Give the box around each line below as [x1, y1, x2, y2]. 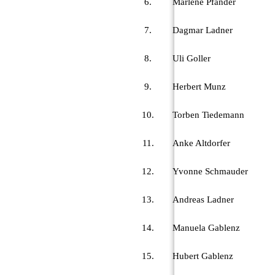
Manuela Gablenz [172, 222, 240, 233]
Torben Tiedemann [172, 109, 244, 120]
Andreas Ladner [172, 194, 234, 204]
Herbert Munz [172, 81, 226, 91]
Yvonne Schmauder [172, 166, 248, 176]
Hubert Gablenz [172, 250, 233, 261]
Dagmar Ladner [172, 25, 233, 35]
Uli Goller [172, 53, 211, 63]
